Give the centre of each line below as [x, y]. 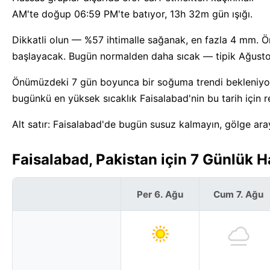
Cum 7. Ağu [238, 194]
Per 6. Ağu [160, 194]
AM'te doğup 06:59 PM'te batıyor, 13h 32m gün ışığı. [132, 14]
